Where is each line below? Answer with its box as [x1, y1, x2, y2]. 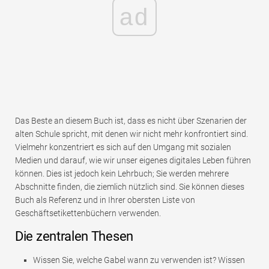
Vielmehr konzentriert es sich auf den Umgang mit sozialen [15, 142, 231, 153]
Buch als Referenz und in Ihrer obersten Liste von [15, 195, 195, 205]
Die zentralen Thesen [15, 229, 133, 244]
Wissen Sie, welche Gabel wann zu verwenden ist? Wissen [33, 255, 245, 265]
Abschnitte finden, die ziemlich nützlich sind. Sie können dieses [15, 182, 244, 192]
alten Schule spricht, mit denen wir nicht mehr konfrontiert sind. [15, 129, 248, 139]
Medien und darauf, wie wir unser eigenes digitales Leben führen [15, 156, 251, 166]
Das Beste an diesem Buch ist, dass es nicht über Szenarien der [15, 116, 247, 126]
